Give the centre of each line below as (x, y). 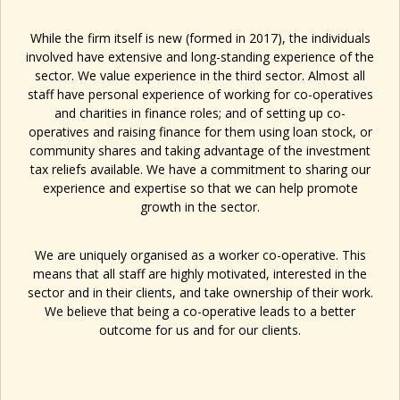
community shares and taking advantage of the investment (200, 150)
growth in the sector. (200, 206)
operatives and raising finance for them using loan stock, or (200, 131)
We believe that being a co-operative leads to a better (200, 311)
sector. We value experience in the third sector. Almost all (200, 75)
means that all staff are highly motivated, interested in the (200, 273)
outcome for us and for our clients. (200, 329)
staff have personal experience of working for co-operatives (200, 94)
